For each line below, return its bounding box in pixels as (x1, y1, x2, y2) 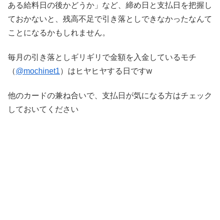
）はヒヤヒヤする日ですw (60, 66, 152, 75)
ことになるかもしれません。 (8, 28, 110, 37)
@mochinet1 (16, 66, 60, 75)
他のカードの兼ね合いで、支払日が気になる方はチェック (8, 91, 212, 100)
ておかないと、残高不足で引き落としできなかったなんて (8, 14, 212, 23)
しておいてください (8, 105, 79, 114)
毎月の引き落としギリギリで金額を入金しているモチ (8, 53, 196, 61)
